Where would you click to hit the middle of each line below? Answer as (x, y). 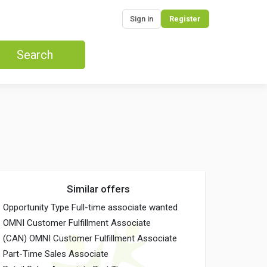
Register (185, 19)
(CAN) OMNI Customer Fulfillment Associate (90, 238)
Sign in (142, 19)
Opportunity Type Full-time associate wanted (91, 207)
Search (35, 55)
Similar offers (98, 189)
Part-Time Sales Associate (56, 254)
